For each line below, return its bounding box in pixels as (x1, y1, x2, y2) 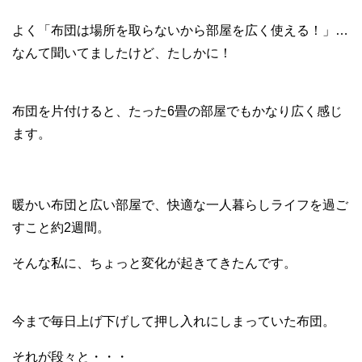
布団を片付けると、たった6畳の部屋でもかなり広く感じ (12, 103, 343, 118)
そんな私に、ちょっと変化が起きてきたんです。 (12, 255, 297, 270)
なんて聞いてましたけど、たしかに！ (12, 45, 232, 60)
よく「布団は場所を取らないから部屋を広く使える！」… (12, 23, 348, 37)
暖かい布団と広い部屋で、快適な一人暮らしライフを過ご (12, 197, 348, 212)
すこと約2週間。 (12, 220, 110, 234)
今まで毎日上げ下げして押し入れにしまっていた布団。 (12, 314, 335, 328)
